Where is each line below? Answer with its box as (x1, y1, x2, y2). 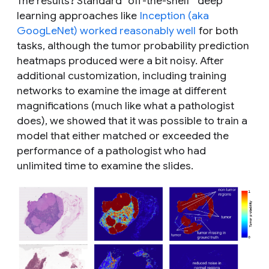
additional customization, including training (17, 68, 226, 82)
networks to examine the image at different (17, 83, 226, 97)
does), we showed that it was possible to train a (17, 113, 247, 127)
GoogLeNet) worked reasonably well (17, 23, 196, 37)
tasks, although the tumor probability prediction (17, 38, 249, 52)
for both (196, 23, 238, 37)
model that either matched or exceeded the (17, 128, 229, 142)
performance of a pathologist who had (17, 144, 206, 157)
